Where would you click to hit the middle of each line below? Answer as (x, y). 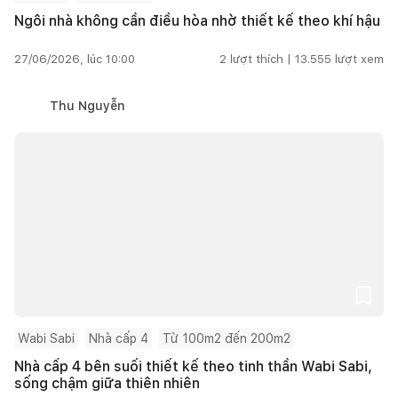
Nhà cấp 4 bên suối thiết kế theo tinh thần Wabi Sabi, (193, 366)
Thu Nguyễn (88, 105)
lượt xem (359, 59)
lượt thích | (261, 59)
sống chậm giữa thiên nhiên (107, 383)
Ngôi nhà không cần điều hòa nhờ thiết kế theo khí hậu (197, 20)
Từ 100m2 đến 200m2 (227, 338)
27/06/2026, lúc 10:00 (75, 59)
